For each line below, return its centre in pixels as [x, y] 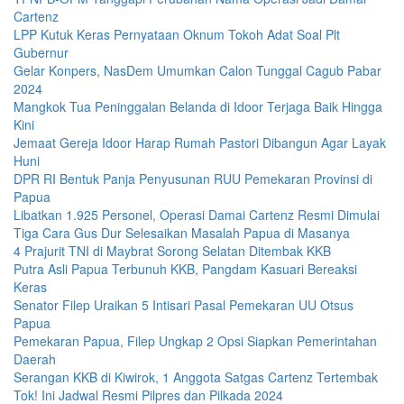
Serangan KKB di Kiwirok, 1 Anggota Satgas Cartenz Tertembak [196, 376]
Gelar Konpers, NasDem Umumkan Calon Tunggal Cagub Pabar [197, 70]
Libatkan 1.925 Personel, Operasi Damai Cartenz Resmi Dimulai [197, 214]
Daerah [35, 358]
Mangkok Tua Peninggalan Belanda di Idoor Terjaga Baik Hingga [198, 106]
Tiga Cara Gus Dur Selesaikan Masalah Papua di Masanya [182, 232]
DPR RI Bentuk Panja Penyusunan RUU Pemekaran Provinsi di [193, 178]
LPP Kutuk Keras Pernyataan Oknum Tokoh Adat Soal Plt [177, 34]
